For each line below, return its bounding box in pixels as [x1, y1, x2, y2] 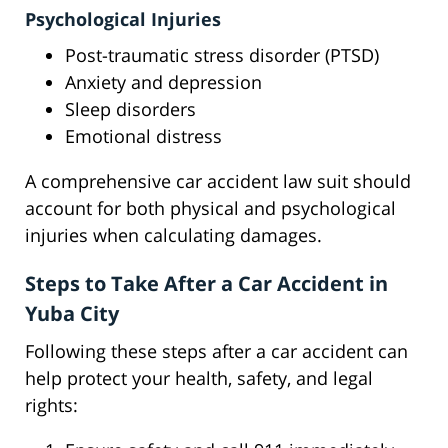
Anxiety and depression [65, 70, 262, 95]
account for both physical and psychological [25, 196, 396, 221]
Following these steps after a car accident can [25, 339, 408, 364]
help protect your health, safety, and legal [25, 366, 373, 391]
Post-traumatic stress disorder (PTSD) [65, 43, 379, 68]
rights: [25, 393, 78, 418]
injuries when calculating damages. [25, 223, 322, 248]
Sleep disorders [65, 97, 196, 122]
